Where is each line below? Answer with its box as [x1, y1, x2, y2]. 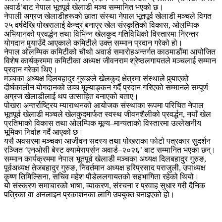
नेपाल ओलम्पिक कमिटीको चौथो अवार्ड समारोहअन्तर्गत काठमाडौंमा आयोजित [4, 48, 216, 56]
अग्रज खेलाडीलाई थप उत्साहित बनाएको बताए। [4, 92, 139, 101]
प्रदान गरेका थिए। [4, 65, 57, 74]
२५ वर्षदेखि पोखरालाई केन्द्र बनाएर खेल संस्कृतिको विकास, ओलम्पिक [4, 21, 199, 30]
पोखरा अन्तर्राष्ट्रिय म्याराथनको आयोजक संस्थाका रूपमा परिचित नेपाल [4, 101, 204, 110]
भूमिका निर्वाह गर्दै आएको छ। [4, 128, 83, 137]
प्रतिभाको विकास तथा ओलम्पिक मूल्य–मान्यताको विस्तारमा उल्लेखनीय [4, 119, 201, 128]
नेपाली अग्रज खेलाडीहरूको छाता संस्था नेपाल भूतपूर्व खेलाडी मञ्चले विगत [4, 12, 212, 21]
